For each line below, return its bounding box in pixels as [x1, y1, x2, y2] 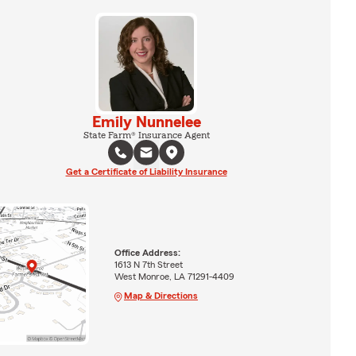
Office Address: [114, 247, 180, 257]
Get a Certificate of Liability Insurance [65, 167, 227, 176]
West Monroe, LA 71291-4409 [114, 271, 234, 281]
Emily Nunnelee [91, 114, 201, 130]
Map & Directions [123, 290, 198, 300]
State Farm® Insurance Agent [83, 130, 210, 140]
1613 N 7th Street [114, 259, 183, 269]
